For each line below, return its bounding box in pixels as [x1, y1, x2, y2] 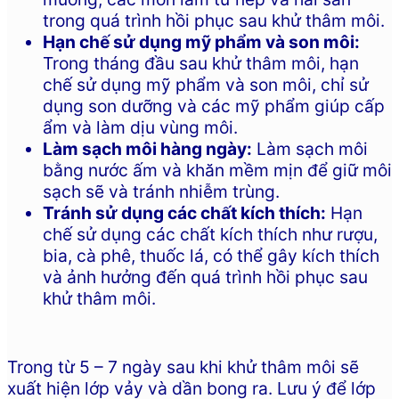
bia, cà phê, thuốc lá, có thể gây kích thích [43, 245, 379, 267]
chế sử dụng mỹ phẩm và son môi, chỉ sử [43, 74, 369, 96]
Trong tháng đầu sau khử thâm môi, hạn [43, 53, 359, 75]
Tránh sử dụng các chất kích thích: [43, 202, 326, 224]
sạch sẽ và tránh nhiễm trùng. [43, 181, 280, 203]
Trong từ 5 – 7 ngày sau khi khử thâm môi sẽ [7, 356, 359, 379]
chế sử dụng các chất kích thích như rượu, [43, 224, 378, 246]
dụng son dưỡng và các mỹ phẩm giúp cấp [43, 95, 385, 118]
